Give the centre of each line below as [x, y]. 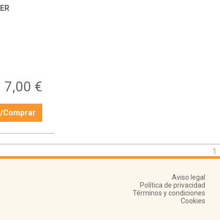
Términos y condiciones [169, 193]
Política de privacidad [173, 185]
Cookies [193, 201]
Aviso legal [189, 178]
